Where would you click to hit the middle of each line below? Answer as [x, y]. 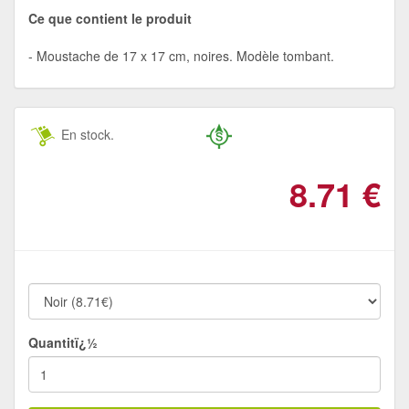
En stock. [86, 134]
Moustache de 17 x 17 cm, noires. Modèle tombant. [185, 55]
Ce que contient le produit [110, 18]
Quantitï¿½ [63, 342]
